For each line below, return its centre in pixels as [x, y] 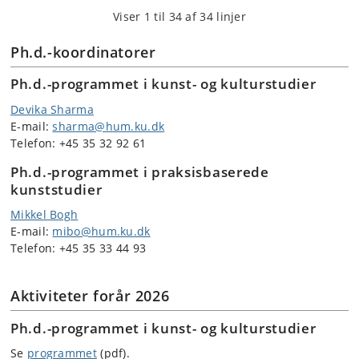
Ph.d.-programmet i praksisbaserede [140, 171]
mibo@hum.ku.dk [101, 232]
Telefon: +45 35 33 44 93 [79, 248]
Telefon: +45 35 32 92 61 [79, 143]
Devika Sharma [52, 109]
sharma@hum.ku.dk [109, 126]
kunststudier [56, 189]
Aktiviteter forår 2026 [90, 296]
